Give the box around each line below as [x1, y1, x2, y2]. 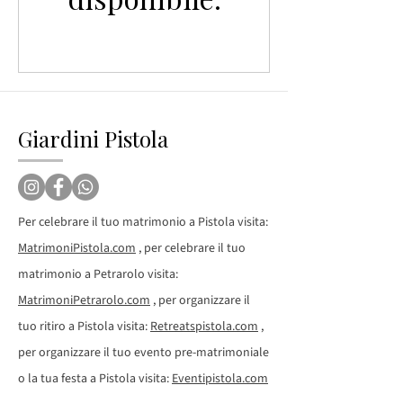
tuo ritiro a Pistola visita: [18, 318, 150, 336]
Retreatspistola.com [150, 318, 258, 336]
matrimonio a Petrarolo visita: [18, 265, 178, 283]
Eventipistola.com [172, 370, 268, 388]
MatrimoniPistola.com [18, 239, 136, 257]
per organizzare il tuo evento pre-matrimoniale [18, 344, 269, 362]
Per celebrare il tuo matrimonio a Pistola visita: [18, 213, 268, 231]
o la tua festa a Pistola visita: [18, 370, 172, 388]
